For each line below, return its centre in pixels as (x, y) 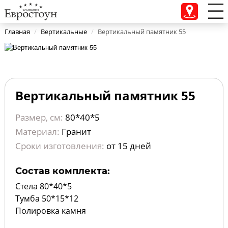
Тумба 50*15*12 (47, 199)
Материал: (37, 132)
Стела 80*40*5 (43, 187)
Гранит (75, 132)
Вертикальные (64, 32)
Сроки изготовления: (60, 146)
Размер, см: (39, 118)
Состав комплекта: (62, 171)
